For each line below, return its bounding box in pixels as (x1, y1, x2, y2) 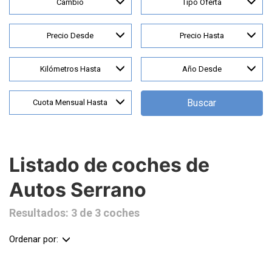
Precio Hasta (179, 31, 224, 40)
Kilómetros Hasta (39, 64, 101, 73)
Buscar (187, 97, 217, 109)
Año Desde (182, 64, 222, 73)
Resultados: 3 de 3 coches (9, 206, 140, 219)
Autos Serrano (9, 178, 146, 202)
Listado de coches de (9, 153, 209, 177)
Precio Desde (47, 31, 94, 40)
